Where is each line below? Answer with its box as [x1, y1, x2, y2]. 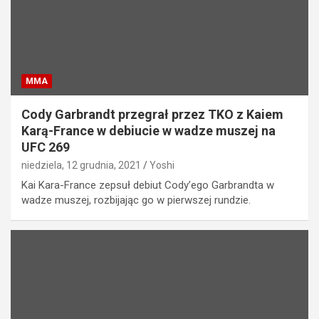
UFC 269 [21, 139, 70, 155]
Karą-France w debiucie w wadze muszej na [21, 122, 276, 138]
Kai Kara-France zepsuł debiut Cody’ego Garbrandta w [21, 178, 274, 192]
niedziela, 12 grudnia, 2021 [21, 159, 141, 171]
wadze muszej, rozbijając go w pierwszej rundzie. [21, 193, 251, 206]
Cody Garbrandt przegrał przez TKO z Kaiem [21, 106, 283, 122]
